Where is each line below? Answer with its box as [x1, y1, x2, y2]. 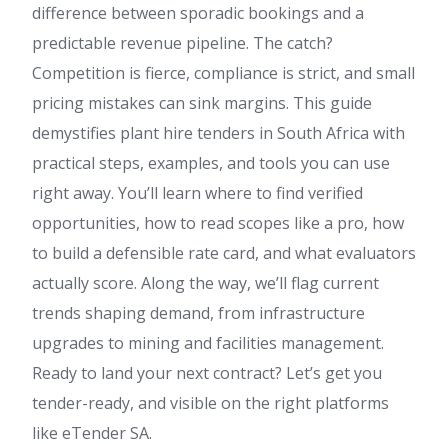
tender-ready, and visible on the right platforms [32, 392, 389, 415]
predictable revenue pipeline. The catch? [32, 32, 333, 55]
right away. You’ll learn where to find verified [32, 182, 363, 205]
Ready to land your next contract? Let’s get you [32, 362, 382, 385]
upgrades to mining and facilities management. [32, 332, 384, 355]
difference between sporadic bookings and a [32, 2, 364, 25]
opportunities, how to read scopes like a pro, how [32, 212, 404, 235]
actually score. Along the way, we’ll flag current [32, 272, 379, 295]
